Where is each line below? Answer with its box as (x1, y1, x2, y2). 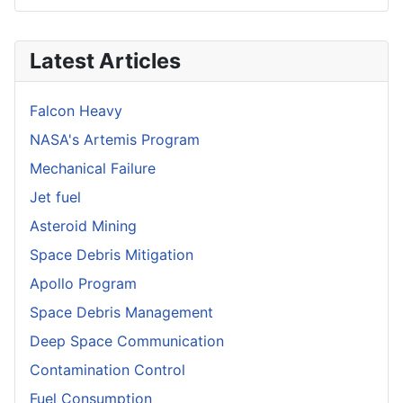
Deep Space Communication (30, 331, 224, 350)
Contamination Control (30, 360, 185, 379)
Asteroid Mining (30, 216, 137, 235)
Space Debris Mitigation (30, 245, 193, 264)
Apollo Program (30, 273, 137, 292)
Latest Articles (30, 47, 181, 74)
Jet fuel (30, 187, 81, 206)
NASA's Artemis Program (30, 130, 200, 148)
